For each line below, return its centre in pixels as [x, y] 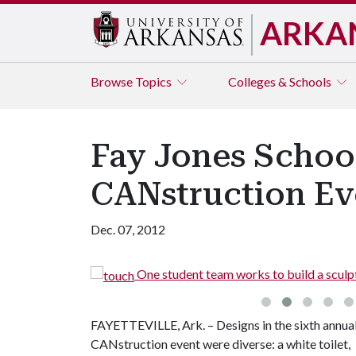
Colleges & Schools [281, 81]
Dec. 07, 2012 [128, 229]
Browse [113, 81]
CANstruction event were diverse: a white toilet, [221, 343]
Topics [155, 81]
